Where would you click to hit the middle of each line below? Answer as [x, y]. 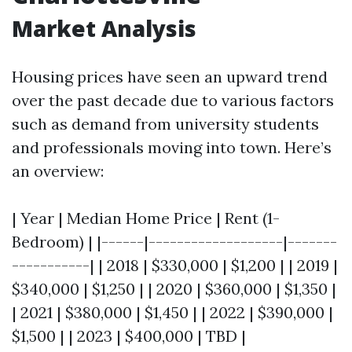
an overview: [58, 171]
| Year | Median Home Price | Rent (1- [146, 218]
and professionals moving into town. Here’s [172, 147]
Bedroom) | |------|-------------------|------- [174, 242]
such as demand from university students [165, 124]
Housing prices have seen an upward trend [170, 77]
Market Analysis [104, 28]
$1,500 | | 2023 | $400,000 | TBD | [129, 336]
